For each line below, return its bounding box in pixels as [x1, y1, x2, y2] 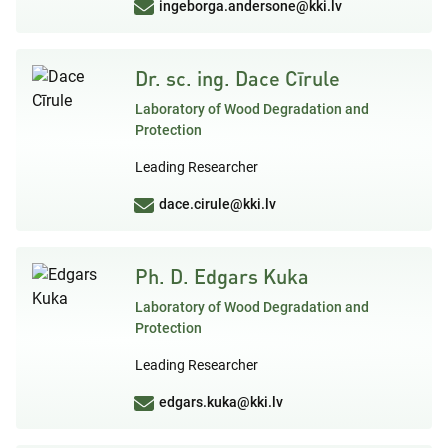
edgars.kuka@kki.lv [159, 393, 283, 410]
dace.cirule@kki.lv [159, 195, 276, 212]
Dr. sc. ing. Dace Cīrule [135, 65, 340, 90]
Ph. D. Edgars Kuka [135, 263, 309, 288]
